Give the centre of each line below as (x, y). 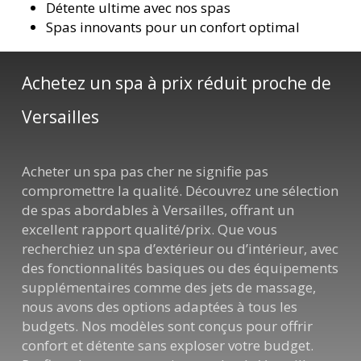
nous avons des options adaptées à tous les (160, 307)
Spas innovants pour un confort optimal (173, 27)
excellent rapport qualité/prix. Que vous (150, 230)
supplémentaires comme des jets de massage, (169, 288)
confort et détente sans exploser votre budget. (168, 346)
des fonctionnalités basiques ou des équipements (180, 268)
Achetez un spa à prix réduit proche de (177, 83)
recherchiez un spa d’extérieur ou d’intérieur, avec (180, 249)
